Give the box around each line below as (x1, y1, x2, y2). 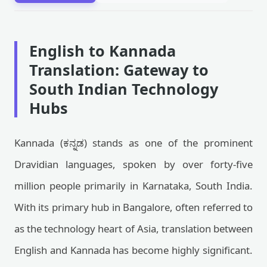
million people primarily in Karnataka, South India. (14, 179, 253, 193)
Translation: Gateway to (29, 60, 209, 80)
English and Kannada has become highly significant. (14, 243, 253, 257)
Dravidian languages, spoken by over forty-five (14, 157, 253, 171)
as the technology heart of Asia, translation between (14, 222, 253, 235)
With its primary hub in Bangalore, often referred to (14, 200, 253, 214)
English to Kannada (29, 41, 176, 61)
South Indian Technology (29, 79, 218, 99)
